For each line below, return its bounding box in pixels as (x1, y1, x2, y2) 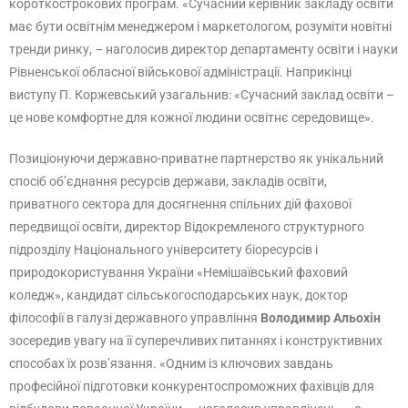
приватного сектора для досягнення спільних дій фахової (9, 197, 352, 211)
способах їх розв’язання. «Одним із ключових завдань (9, 356, 333, 371)
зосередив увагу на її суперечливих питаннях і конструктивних (9, 333, 382, 348)
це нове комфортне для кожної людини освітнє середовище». (9, 110, 374, 125)
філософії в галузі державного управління (9, 311, 260, 325)
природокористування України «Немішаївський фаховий (9, 265, 348, 280)
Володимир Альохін (260, 311, 381, 325)
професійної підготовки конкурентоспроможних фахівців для (9, 379, 374, 393)
